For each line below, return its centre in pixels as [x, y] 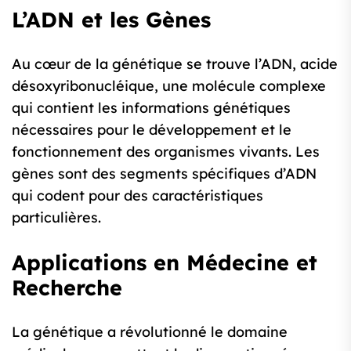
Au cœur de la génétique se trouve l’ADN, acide [175, 64]
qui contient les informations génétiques [151, 108]
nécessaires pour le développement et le [152, 130]
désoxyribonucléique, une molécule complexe [169, 86]
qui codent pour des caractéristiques [138, 196]
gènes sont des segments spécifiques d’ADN [164, 174]
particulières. [56, 218]
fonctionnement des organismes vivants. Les [166, 152]
